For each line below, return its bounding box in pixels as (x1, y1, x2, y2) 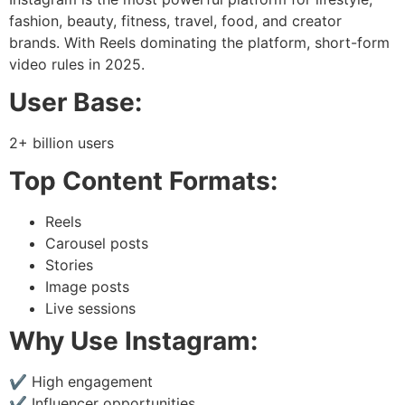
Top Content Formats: (9, 165, 278, 197)
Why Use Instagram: (9, 325, 258, 357)
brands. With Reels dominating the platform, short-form (9, 33, 390, 52)
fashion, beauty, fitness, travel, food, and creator (9, 11, 342, 30)
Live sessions (45, 299, 136, 318)
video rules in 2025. (9, 54, 145, 73)
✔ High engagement (9, 372, 153, 391)
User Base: (9, 86, 142, 118)
